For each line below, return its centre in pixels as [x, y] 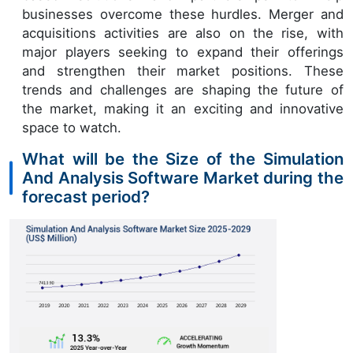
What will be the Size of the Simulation [183, 158]
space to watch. [72, 127]
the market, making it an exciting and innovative [183, 108]
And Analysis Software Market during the [183, 177]
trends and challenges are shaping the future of [183, 89]
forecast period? [86, 196]
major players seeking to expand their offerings [183, 52]
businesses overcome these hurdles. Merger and [183, 14]
